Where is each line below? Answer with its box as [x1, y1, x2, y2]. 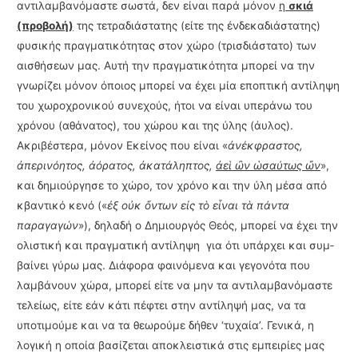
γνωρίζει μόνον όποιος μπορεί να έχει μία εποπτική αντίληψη [17, 78, 340, 92]
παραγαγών [17, 218, 79, 232]
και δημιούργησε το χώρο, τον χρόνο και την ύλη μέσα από [17, 178, 328, 192]
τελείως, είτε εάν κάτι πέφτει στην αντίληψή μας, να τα [17, 298, 307, 312]
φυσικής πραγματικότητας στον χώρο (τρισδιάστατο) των [17, 38, 317, 52]
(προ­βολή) [17, 18, 74, 32]
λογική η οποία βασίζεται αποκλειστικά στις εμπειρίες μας [17, 338, 325, 352]
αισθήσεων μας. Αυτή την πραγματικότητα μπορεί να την [17, 58, 316, 72]
